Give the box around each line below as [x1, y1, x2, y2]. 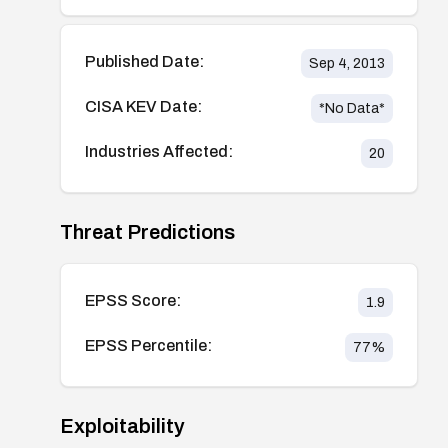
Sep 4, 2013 [308, 55, 385, 71]
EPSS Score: [85, 291, 181, 309]
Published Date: [85, 52, 204, 70]
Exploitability [60, 414, 185, 437]
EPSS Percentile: [85, 336, 212, 354]
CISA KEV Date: [85, 97, 202, 115]
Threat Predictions [60, 220, 235, 243]
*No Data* [318, 100, 385, 116]
